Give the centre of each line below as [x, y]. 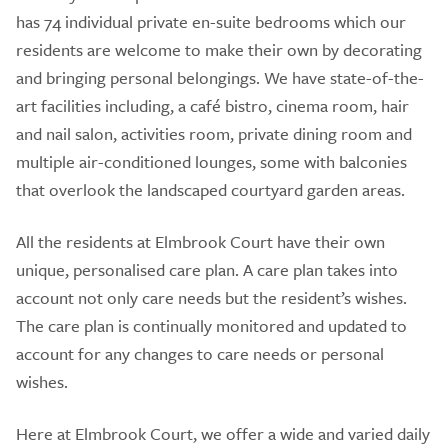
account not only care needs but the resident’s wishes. [211, 297]
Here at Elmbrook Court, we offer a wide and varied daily [223, 433]
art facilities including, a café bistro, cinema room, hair [212, 105]
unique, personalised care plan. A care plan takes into [207, 269]
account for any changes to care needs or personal [200, 353]
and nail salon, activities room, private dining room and [214, 133]
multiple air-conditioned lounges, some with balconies [211, 161]
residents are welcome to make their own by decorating [219, 49]
